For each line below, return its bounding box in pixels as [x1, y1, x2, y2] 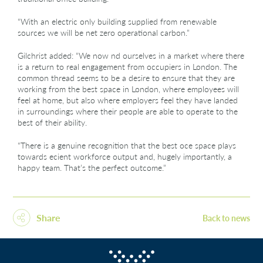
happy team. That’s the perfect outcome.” [18, 161, 166, 173]
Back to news [202, 212, 250, 224]
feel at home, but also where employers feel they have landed [18, 94, 238, 106]
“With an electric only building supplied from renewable [18, 15, 217, 27]
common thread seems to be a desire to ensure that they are [18, 72, 235, 83]
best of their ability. [18, 116, 87, 128]
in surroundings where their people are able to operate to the [18, 105, 238, 117]
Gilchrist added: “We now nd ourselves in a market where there [18, 49, 244, 61]
